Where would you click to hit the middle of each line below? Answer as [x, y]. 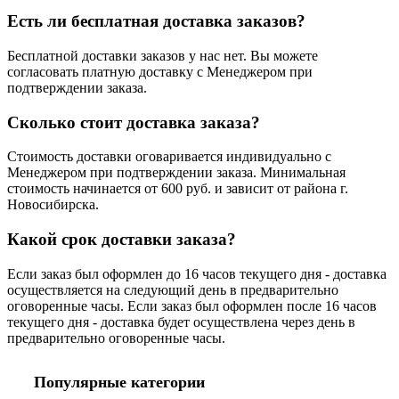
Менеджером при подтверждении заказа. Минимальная [176, 173]
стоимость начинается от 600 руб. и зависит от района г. [178, 189]
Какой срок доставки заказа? [122, 240]
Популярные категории [119, 382]
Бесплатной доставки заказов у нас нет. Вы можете [163, 55]
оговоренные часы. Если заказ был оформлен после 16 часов [192, 305]
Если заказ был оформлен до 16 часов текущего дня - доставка [197, 273]
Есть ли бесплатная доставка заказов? [156, 21]
